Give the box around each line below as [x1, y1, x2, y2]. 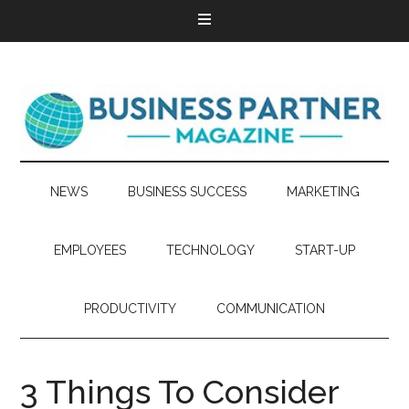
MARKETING [286, 184, 360, 199]
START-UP [295, 243, 355, 257]
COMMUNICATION [216, 301, 325, 316]
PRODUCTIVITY [84, 301, 176, 316]
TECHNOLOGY [166, 243, 255, 257]
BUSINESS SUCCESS [127, 184, 246, 199]
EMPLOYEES [54, 243, 126, 257]
